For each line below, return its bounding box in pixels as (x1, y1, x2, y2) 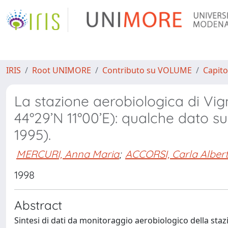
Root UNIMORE (32, 65, 91, 76)
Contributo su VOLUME (102, 65, 192, 76)
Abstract (14, 197, 62, 213)
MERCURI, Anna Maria (16, 147, 119, 160)
